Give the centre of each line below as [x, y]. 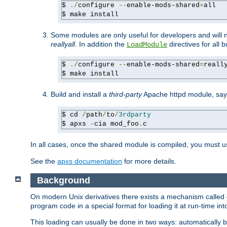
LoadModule [147, 45]
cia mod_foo [117, 124]
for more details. [149, 161]
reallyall [63, 44]
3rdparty [135, 115]
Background [63, 180]
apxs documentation [90, 161]
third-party [125, 94]
